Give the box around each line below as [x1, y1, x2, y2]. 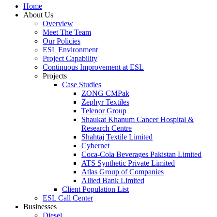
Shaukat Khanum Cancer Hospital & [81, 115, 194, 124]
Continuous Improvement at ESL [43, 63, 144, 72]
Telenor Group [81, 107, 126, 115]
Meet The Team [43, 28, 91, 37]
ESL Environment [43, 46, 98, 54]
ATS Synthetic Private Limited [81, 159, 175, 168]
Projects [43, 72, 67, 80]
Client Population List [62, 185, 129, 194]
